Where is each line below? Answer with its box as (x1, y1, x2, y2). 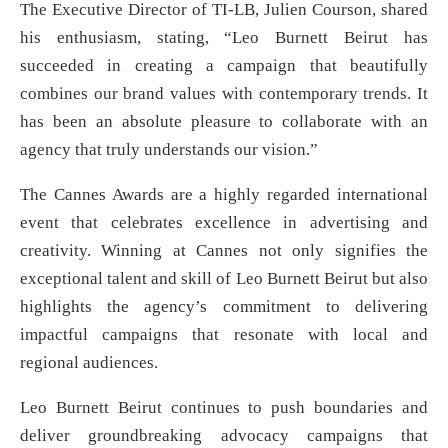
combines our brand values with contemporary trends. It (20, 83, 428, 103)
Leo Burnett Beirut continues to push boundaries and (20, 397, 428, 417)
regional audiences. (20, 352, 162, 372)
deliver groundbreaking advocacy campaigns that (20, 425, 428, 445)
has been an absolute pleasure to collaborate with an (20, 111, 428, 131)
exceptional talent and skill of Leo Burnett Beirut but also (20, 268, 428, 288)
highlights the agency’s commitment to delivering (20, 296, 428, 316)
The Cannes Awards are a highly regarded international (20, 184, 428, 204)
